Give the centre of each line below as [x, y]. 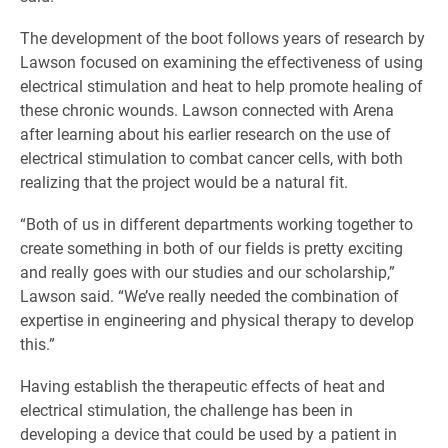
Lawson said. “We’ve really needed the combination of [209, 295]
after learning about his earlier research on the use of [205, 133]
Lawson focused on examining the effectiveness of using [221, 61]
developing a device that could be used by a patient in [208, 433]
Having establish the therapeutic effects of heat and [202, 385]
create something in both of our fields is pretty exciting [211, 247]
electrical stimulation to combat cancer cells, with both [211, 157]
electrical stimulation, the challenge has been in [186, 409]
